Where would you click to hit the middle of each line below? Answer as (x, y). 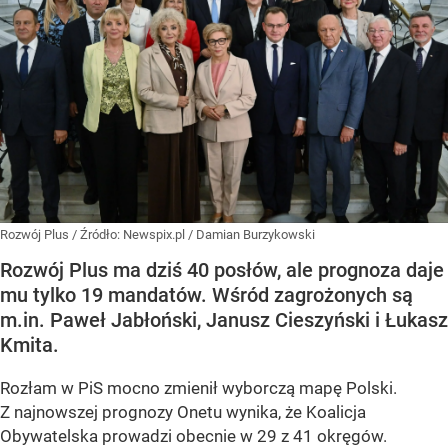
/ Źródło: (97, 235)
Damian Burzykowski (255, 235)
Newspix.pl (155, 235)
